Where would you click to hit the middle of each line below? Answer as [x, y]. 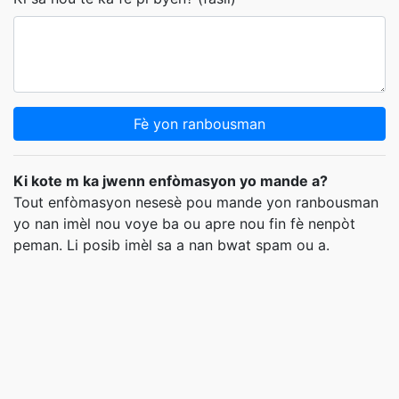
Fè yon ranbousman [199, 124]
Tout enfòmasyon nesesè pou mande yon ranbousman [196, 202]
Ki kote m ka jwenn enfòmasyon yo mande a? [171, 181]
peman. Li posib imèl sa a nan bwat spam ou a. [171, 245]
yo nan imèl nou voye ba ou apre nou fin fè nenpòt [184, 224]
